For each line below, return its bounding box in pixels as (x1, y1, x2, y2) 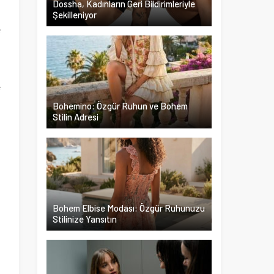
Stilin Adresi (53, 111, 98, 122)
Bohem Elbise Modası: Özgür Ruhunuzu (53, 202, 205, 213)
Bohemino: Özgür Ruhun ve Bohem (53, 100, 188, 111)
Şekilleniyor (53, 9, 97, 20)
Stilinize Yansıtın (53, 213, 117, 224)
